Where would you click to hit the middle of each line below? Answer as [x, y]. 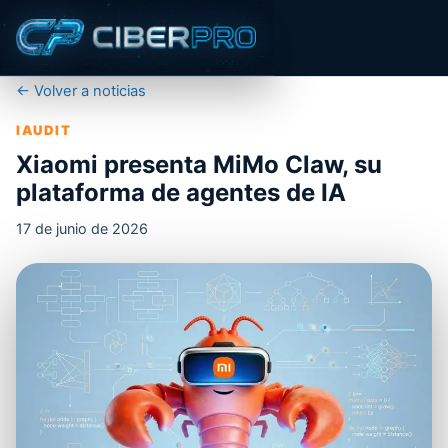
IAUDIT [44, 130]
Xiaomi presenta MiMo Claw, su [199, 164]
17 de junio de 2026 [82, 228]
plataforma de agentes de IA [181, 192]
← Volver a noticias [81, 91]
